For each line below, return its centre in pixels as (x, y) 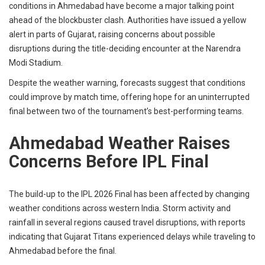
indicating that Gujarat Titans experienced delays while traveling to (132, 237)
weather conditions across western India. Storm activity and (120, 209)
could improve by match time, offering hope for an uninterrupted (129, 97)
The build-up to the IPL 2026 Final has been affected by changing (129, 194)
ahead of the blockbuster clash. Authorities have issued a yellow (128, 20)
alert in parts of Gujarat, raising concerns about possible (112, 35)
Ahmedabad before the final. (63, 251)
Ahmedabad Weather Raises (119, 143)
